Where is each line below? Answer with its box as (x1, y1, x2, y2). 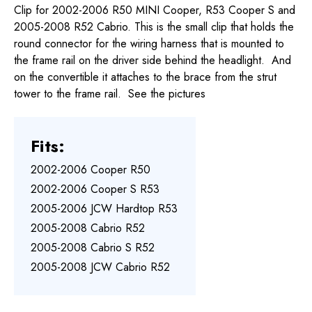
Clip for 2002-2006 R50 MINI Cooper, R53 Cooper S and (14, 2, 295, 19)
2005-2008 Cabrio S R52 (31, 240, 155, 256)
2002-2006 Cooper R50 (31, 162, 150, 178)
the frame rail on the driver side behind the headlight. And (14, 52, 291, 69)
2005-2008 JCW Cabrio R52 (31, 259, 170, 276)
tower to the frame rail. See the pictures (14, 86, 205, 102)
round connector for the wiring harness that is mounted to (14, 36, 284, 52)
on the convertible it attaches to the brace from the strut (14, 69, 276, 86)
